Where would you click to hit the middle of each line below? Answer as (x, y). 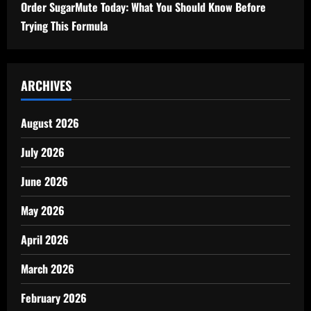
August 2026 (50, 123)
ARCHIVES (46, 85)
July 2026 (43, 152)
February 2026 (54, 298)
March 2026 (48, 269)
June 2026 (44, 181)
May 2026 (43, 210)
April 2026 (45, 239)
